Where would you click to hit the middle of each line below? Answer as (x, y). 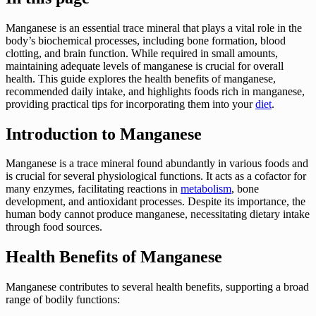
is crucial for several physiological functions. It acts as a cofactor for (156, 176)
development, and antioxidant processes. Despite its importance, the (156, 202)
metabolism (206, 189)
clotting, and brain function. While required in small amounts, (142, 53)
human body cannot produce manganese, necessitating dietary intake (158, 214)
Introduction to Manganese (104, 134)
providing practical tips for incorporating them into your (130, 104)
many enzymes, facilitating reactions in (93, 189)
